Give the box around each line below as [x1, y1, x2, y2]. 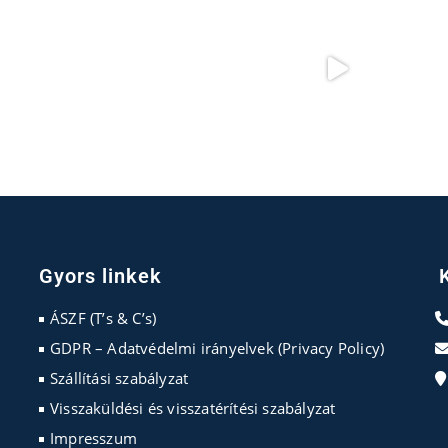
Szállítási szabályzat [49, 368, 189, 388]
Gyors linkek [38, 264, 162, 288]
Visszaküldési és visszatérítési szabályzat [49, 398, 336, 418]
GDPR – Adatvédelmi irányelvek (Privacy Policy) [49, 338, 385, 358]
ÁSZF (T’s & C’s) [49, 308, 157, 328]
